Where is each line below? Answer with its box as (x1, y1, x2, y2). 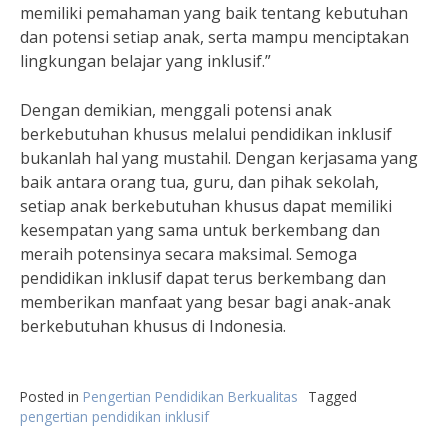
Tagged (308, 387, 357, 406)
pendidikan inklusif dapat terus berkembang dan (20, 267, 386, 289)
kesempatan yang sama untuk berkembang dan (20, 219, 380, 241)
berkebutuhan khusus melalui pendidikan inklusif (20, 123, 392, 145)
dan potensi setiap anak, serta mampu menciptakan (20, 26, 409, 48)
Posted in (20, 387, 83, 406)
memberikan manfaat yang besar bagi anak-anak (20, 291, 391, 313)
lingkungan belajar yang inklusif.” (20, 50, 271, 72)
